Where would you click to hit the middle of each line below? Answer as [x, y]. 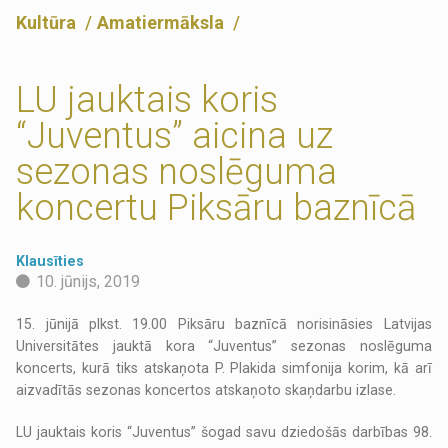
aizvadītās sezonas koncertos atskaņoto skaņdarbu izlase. [206, 390]
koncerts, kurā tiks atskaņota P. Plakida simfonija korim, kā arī [224, 368]
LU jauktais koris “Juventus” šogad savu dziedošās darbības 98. [224, 432]
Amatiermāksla [163, 23]
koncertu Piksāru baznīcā [216, 208]
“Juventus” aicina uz [175, 136]
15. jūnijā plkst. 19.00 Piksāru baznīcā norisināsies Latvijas [224, 324]
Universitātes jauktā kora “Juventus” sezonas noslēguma [224, 346]
